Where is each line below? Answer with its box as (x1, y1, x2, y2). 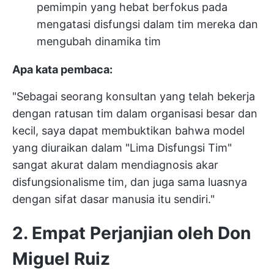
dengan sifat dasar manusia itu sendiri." (12, 193, 215, 206)
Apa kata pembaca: (12, 63, 113, 76)
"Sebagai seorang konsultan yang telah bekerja (12, 90, 255, 103)
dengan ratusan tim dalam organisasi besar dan (12, 107, 257, 120)
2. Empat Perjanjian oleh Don (12, 223, 251, 243)
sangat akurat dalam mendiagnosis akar (12, 158, 218, 171)
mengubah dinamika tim (37, 35, 161, 48)
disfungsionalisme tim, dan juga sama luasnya (12, 176, 247, 188)
